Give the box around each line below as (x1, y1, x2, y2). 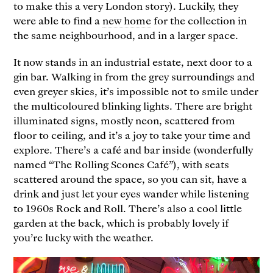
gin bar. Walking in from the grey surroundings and (13, 69, 255, 83)
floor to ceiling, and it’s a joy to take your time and (13, 128, 251, 142)
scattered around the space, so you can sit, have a (13, 172, 247, 186)
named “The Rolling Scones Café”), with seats (13, 157, 230, 171)
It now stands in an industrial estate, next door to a (13, 55, 253, 69)
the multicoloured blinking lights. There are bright (13, 99, 253, 113)
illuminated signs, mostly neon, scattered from (13, 113, 236, 127)
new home (102, 13, 152, 27)
